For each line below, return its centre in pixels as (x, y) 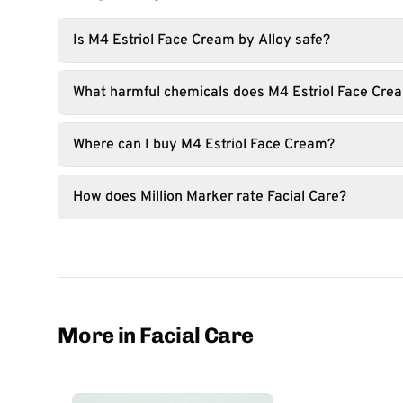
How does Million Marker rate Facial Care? (210, 197)
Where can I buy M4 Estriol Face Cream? (204, 145)
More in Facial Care (156, 335)
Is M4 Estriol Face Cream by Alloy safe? (201, 40)
